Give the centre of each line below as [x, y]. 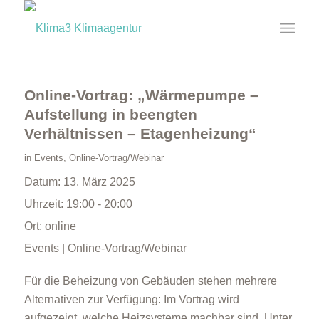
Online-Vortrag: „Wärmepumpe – [141, 95]
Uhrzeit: [45, 204]
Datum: [43, 182]
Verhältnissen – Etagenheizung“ [140, 134]
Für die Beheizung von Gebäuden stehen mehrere [150, 281]
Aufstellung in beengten [110, 114]
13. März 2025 [99, 182]
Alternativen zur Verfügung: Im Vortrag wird [131, 299]
